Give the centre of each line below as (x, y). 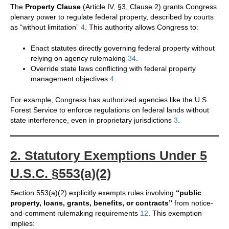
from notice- (193, 203)
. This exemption (175, 213)
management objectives (70, 79)
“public (189, 193)
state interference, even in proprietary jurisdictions (92, 120)
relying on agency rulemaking (79, 59)
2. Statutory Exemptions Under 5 (109, 156)
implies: (22, 224)
